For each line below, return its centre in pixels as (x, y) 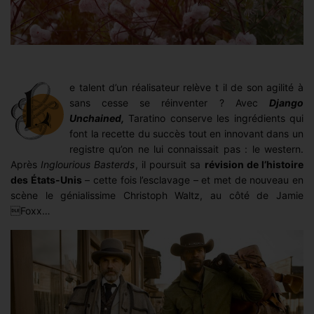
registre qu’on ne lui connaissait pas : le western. (186, 149)
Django (286, 102)
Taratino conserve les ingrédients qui (214, 118)
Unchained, (97, 118)
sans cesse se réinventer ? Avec (169, 102)
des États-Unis (46, 179)
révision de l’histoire (254, 164)
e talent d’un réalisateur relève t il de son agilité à (186, 87)
